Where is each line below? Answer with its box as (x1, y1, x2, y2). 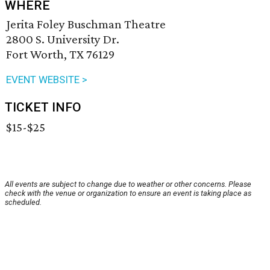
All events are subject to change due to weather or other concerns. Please (5, 180, 251, 189)
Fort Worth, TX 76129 (6, 47, 115, 62)
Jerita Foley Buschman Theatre (6, 17, 166, 32)
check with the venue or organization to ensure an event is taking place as (5, 189, 251, 198)
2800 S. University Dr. (6, 32, 119, 47)
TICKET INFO (5, 100, 81, 115)
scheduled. (5, 198, 42, 207)
